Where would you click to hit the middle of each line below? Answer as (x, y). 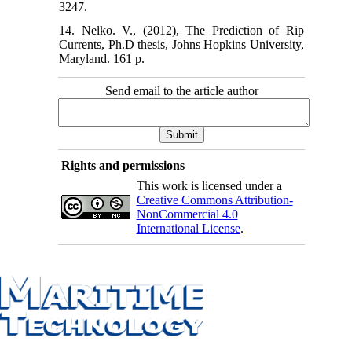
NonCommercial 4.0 (187, 214)
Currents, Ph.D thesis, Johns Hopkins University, (181, 44)
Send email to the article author (181, 90)
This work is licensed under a (209, 185)
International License (188, 228)
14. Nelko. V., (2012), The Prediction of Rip (181, 30)
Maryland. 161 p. (102, 58)
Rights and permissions (123, 165)
